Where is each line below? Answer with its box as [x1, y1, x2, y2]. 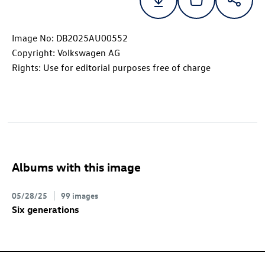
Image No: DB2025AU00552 [12, 32, 128, 44]
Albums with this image [12, 159, 141, 174]
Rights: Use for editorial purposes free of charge [12, 62, 211, 73]
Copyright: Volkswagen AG [12, 47, 120, 59]
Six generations [12, 203, 79, 215]
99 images [61, 190, 98, 201]
